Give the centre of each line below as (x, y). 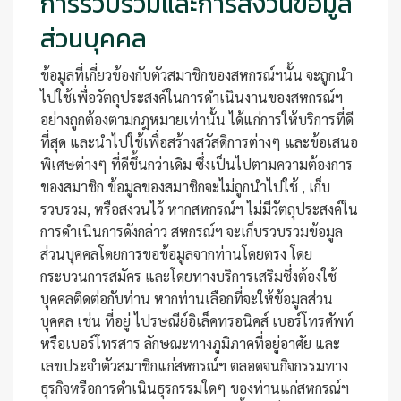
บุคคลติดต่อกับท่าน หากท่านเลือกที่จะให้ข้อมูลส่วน (187, 299)
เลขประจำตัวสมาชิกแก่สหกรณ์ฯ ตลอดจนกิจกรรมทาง (194, 366)
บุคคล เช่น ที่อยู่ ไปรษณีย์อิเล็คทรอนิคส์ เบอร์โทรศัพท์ (197, 321)
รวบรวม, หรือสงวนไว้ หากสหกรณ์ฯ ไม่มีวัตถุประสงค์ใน (199, 209)
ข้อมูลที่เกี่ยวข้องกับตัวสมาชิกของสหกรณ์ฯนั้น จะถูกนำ (196, 75)
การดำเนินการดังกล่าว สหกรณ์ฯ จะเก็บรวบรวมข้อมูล (192, 231)
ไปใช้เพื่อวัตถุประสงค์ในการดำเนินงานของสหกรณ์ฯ (192, 97)
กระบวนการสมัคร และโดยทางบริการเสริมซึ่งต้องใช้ (188, 276)
